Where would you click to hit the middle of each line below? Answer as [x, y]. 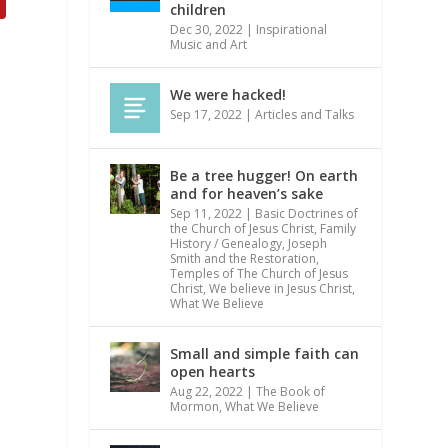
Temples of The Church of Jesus [259, 273]
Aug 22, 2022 [207, 391]
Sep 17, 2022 [206, 114]
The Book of [291, 391]
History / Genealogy [226, 243]
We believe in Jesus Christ [281, 288]
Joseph [308, 243]
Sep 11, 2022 [206, 213]
